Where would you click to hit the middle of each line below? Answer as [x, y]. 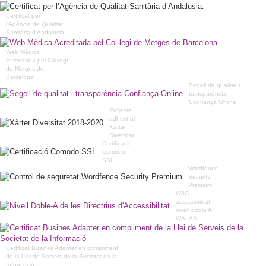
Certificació [117, 143]
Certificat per [23, 15]
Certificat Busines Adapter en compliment [62, 248]
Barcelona [20, 77]
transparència [208, 93]
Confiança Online [213, 102]
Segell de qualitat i [214, 85]
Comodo [114, 151]
